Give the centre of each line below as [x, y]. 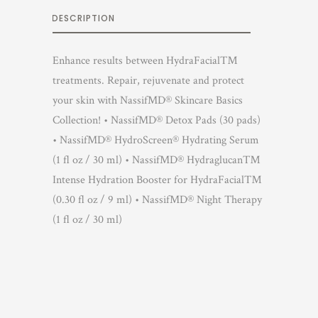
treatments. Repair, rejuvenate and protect [148, 81]
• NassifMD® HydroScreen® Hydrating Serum [156, 140]
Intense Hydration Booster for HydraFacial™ [157, 180]
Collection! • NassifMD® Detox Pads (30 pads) [157, 120]
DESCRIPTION [83, 18]
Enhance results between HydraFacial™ [145, 61]
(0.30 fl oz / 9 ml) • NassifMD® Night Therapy [157, 200]
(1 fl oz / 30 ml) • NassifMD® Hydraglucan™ [157, 160]
